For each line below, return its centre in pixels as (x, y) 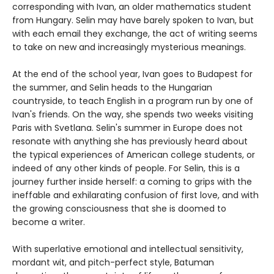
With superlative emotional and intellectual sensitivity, (128, 249)
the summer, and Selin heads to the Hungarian (112, 87)
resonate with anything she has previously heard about (130, 141)
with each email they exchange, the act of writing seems (135, 33)
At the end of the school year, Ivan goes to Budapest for (132, 74)
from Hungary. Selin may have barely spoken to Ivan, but (133, 20)
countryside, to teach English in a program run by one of (133, 101)
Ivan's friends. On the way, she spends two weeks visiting (133, 114)
